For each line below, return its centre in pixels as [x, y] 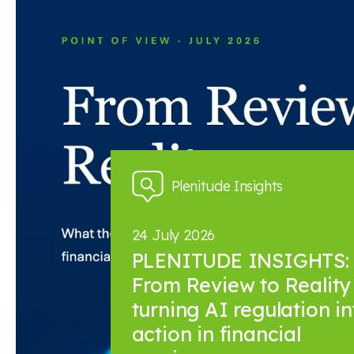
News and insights [162, 92]
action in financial [216, 334]
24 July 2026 [173, 235]
